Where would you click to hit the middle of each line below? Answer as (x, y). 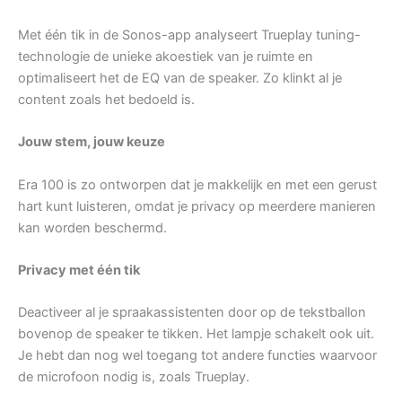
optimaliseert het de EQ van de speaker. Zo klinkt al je (180, 78)
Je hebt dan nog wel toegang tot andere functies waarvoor (197, 356)
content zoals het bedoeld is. (106, 99)
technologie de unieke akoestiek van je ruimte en (166, 56)
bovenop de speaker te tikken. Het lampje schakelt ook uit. (196, 334)
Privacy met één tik (79, 270)
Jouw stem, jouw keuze (92, 142)
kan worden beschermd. (92, 227)
